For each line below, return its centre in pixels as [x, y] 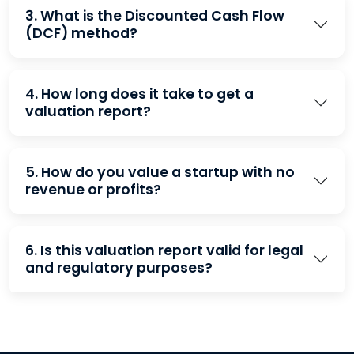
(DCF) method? [81, 33]
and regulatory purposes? [119, 268]
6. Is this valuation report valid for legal [164, 250]
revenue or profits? [93, 190]
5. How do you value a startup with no [160, 172]
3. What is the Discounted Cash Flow [155, 16]
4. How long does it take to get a [139, 94]
